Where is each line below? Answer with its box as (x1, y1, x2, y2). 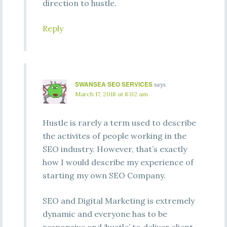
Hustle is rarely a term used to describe (42, 118, 196, 128)
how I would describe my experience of (42, 157, 194, 167)
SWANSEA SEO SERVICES (74, 80, 153, 89)
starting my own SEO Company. (42, 170, 166, 180)
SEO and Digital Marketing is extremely (42, 196, 195, 206)
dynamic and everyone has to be (42, 209, 167, 219)
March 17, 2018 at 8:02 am (74, 90, 148, 98)
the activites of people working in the (42, 131, 186, 141)
